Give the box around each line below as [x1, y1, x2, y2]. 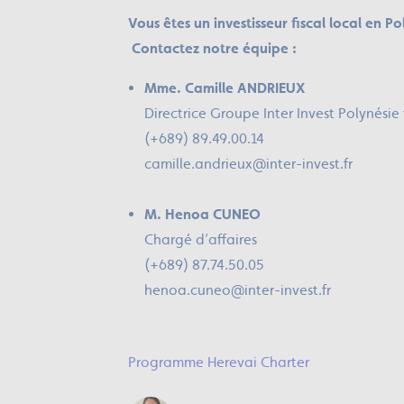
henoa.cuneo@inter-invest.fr [144, 281, 331, 298]
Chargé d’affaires [144, 231, 257, 248]
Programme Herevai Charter [128, 353, 309, 371]
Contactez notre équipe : [128, 40, 297, 57]
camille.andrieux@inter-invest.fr [144, 155, 353, 172]
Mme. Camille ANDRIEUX [144, 79, 305, 96]
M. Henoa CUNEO [144, 206, 261, 223]
